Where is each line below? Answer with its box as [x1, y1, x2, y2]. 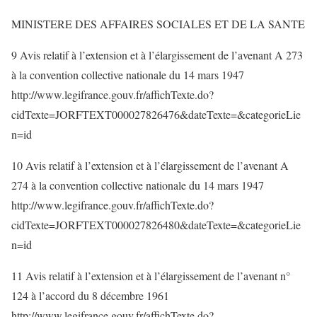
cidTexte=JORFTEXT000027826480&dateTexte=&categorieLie [11, 217, 301, 232]
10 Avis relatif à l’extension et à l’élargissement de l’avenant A [11, 158, 289, 173]
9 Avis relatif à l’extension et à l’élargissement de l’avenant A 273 [11, 47, 303, 62]
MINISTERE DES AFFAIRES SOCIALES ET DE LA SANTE [11, 16, 305, 31]
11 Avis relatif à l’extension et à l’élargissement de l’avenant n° [11, 268, 290, 283]
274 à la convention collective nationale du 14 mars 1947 [11, 178, 264, 192]
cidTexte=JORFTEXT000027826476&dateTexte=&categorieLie [11, 107, 301, 122]
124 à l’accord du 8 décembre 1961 [11, 288, 169, 303]
